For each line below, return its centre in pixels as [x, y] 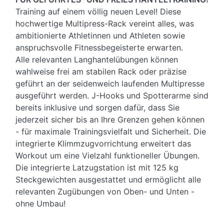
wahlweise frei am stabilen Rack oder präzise [101, 72]
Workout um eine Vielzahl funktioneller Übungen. [107, 156]
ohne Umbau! [40, 204]
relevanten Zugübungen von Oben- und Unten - [105, 192]
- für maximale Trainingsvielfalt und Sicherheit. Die [111, 132]
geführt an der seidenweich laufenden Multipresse [110, 84]
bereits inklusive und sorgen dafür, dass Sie [97, 108]
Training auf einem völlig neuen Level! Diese [98, 12]
